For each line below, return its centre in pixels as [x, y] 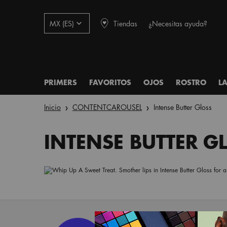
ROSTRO [191, 82]
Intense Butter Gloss [183, 107]
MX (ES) [62, 23]
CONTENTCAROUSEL [107, 107]
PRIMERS [61, 82]
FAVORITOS [110, 82]
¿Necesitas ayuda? [178, 23]
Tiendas [125, 23]
